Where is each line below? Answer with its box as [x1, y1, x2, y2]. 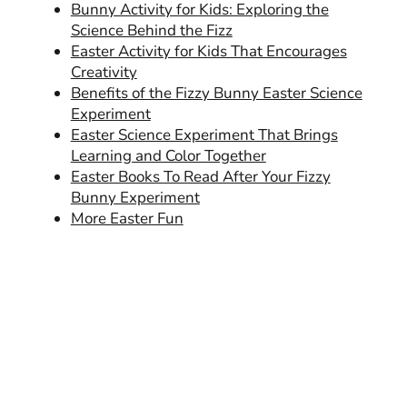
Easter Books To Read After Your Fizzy [70, 165, 331, 187]
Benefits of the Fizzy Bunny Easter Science [70, 82, 362, 104]
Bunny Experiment [70, 186, 200, 208]
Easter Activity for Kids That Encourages [70, 40, 347, 62]
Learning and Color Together [70, 144, 266, 166]
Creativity [70, 61, 137, 83]
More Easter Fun [70, 207, 184, 229]
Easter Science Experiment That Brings [70, 124, 338, 145]
